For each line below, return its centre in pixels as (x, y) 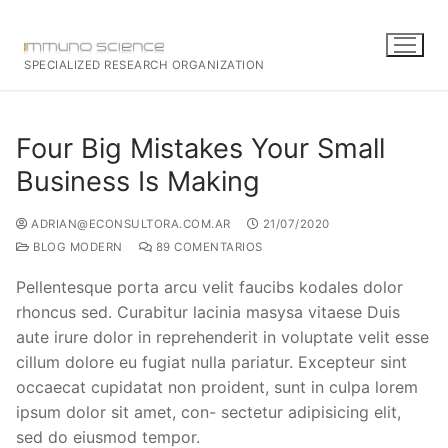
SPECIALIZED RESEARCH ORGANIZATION (144, 64)
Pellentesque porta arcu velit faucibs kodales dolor (209, 286)
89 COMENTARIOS (207, 246)
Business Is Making (138, 181)
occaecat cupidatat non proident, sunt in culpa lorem (217, 386)
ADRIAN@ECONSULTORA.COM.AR (131, 223)
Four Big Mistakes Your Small (200, 148)
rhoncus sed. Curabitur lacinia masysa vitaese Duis (208, 311)
